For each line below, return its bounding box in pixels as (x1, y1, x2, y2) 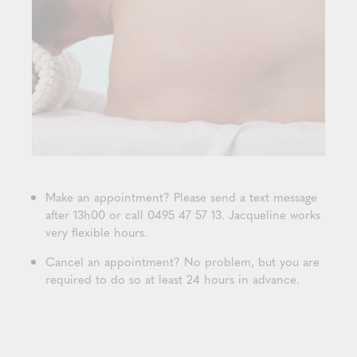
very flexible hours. (45, 223, 147, 241)
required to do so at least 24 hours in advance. (45, 270, 304, 288)
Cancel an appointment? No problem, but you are (45, 253, 320, 271)
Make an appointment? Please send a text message (45, 188, 317, 206)
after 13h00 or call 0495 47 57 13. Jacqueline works (45, 206, 320, 224)
